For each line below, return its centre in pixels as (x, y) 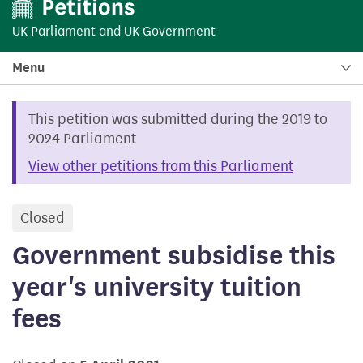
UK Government (170, 31)
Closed (43, 218)
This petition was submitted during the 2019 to (178, 119)
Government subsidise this (174, 255)
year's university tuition (157, 286)
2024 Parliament (82, 138)
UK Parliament (54, 31)
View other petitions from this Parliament (161, 166)
